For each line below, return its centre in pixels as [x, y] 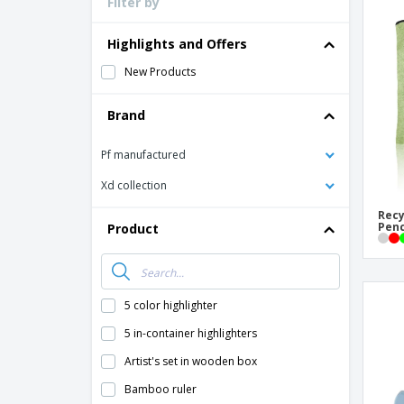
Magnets [293, 64]
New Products [160, 72]
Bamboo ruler [161, 389]
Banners [293, 92]
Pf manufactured [143, 155]
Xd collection [134, 185]
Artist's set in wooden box [191, 361]
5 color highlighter [171, 305]
